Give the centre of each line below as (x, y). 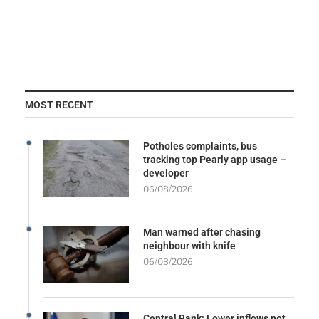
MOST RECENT (59, 104)
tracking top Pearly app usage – (215, 159)
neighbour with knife (189, 245)
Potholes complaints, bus (200, 146)
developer (166, 173)
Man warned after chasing (202, 232)
